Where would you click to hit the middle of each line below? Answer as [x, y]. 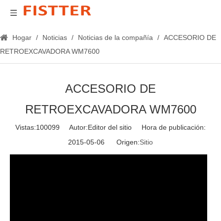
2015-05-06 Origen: [104, 142]
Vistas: [26, 127]
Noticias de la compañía [115, 37]
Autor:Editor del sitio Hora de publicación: [133, 127]
